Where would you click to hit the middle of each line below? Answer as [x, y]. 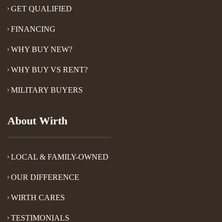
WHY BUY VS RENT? [49, 69]
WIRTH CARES [38, 197]
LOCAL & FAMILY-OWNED [60, 157]
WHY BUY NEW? [42, 49]
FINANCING [33, 29]
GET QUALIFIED [41, 8]
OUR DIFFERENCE [45, 177]
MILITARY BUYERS [47, 90]
